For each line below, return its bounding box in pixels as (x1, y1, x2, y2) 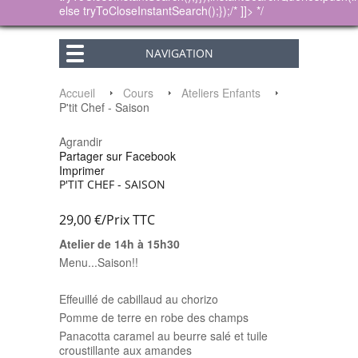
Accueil (59, 85, 95, 101)
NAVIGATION (145, 46, 213, 61)
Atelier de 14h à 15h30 (59, 236, 180, 252)
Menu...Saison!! (59, 254, 138, 270)
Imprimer (59, 162, 105, 178)
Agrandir (59, 133, 102, 149)
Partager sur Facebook (59, 148, 176, 164)
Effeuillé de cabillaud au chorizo (59, 291, 218, 307)
